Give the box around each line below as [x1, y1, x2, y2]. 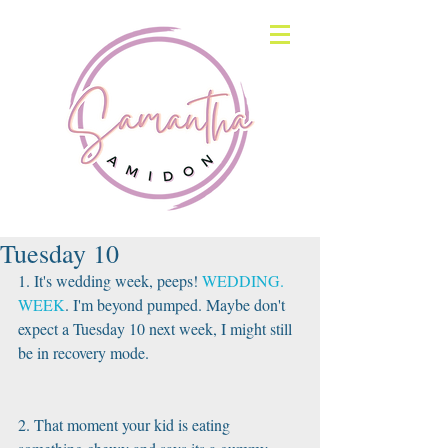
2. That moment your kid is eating [18, 414, 234, 435]
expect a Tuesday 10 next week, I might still [18, 318, 296, 339]
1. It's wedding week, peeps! [18, 270, 202, 291]
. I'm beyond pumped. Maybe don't [65, 294, 289, 315]
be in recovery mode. [18, 342, 149, 363]
